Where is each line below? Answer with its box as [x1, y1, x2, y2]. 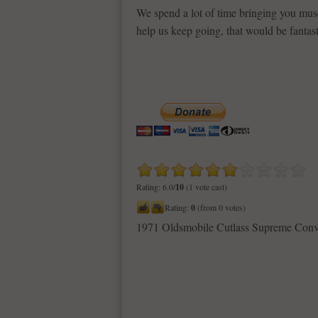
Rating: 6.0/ [136, 181, 175, 192]
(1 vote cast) [184, 181, 227, 192]
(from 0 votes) [195, 202, 246, 213]
